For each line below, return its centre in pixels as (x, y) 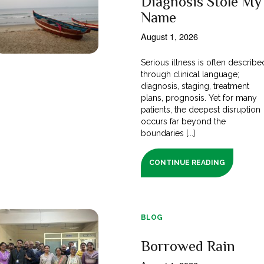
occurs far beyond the (183, 121)
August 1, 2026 (169, 36)
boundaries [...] (168, 133)
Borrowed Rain (188, 246)
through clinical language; (190, 74)
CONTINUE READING (187, 162)
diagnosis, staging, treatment (195, 86)
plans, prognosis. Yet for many (199, 98)
